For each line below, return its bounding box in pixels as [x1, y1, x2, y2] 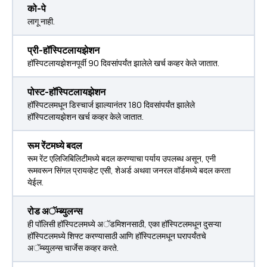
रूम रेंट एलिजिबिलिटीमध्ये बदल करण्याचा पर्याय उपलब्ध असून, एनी [27, 153, 216, 164]
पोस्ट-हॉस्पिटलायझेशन [27, 85, 105, 98]
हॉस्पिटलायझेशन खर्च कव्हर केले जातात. [27, 111, 144, 122]
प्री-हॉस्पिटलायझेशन [27, 44, 100, 57]
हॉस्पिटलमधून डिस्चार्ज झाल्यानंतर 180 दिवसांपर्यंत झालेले [27, 99, 195, 110]
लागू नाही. [27, 15, 55, 27]
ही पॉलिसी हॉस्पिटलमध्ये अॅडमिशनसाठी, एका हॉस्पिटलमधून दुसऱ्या [27, 218, 221, 229]
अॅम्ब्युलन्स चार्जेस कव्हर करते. [27, 242, 119, 253]
